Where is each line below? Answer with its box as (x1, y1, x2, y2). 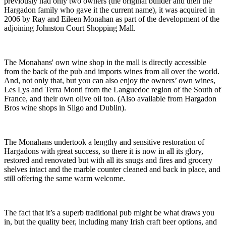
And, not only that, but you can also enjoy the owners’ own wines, (4, 76, 215, 85)
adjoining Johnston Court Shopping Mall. (4, 24, 136, 33)
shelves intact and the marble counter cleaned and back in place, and (4, 165, 220, 174)
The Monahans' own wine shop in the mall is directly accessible (4, 58, 206, 67)
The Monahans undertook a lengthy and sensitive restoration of (4, 138, 204, 147)
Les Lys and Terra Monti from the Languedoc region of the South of (4, 85, 221, 94)
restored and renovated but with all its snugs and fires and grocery (4, 156, 212, 165)
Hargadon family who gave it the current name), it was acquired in (4, 6, 215, 15)
